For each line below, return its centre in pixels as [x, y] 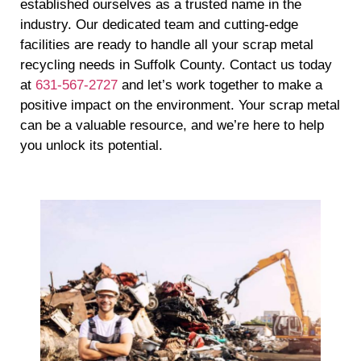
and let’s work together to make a [220, 85]
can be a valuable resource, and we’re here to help [172, 126]
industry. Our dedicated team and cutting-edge [159, 25]
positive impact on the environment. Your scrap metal [180, 106]
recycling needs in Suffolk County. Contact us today [176, 65]
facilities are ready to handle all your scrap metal [167, 45]
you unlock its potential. [91, 146]
